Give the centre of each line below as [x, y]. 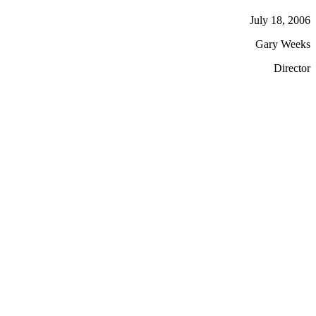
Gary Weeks [283, 44]
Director [292, 68]
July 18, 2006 [280, 20]
